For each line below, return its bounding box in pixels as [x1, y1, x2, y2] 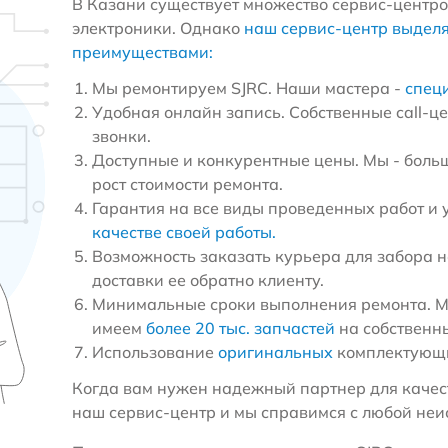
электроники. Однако [71, 18, 244, 38]
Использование [91, 342, 218, 362]
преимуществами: [71, 42, 213, 62]
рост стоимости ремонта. [91, 174, 283, 194]
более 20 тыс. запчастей [145, 318, 335, 338]
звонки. [91, 126, 151, 146]
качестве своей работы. [91, 222, 276, 242]
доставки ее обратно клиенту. [91, 270, 324, 290]
